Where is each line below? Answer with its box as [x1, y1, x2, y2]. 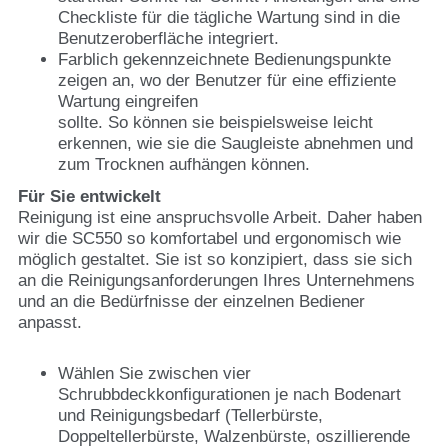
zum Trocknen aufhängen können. [58, 155, 310, 174]
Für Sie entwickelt [18, 186, 161, 206]
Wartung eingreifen [58, 92, 198, 111]
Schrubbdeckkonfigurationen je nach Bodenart [58, 384, 401, 404]
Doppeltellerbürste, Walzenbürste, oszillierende [58, 426, 410, 446]
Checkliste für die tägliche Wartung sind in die [58, 8, 400, 27]
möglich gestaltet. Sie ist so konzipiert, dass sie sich [18, 249, 412, 269]
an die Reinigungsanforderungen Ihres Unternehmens [18, 270, 415, 290]
